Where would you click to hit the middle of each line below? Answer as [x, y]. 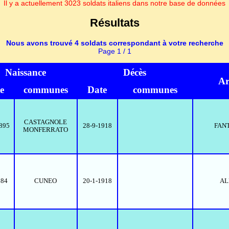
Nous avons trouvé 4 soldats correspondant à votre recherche [114, 43]
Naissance [26, 72]
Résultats [114, 23]
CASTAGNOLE [45, 122]
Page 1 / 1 [114, 51]
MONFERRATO [45, 130]
